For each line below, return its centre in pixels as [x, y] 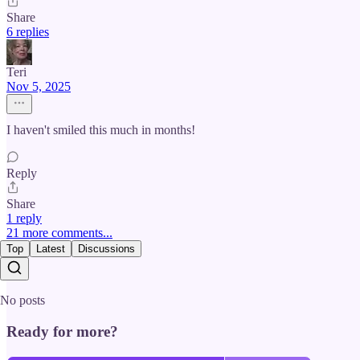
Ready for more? [62, 331]
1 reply [24, 219]
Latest [51, 249]
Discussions [106, 249]
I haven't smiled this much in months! [101, 130]
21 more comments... [59, 233]
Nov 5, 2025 [39, 87]
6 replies [28, 32]
